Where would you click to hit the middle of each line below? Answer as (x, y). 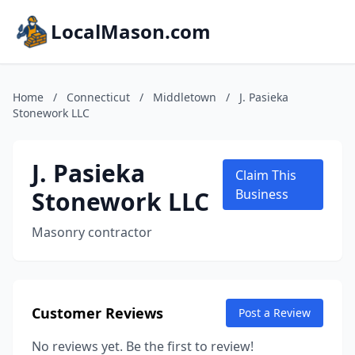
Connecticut (98, 97)
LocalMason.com (131, 31)
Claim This (265, 175)
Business (261, 194)
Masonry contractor (92, 232)
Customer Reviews (97, 313)
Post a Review (275, 313)
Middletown (185, 97)
